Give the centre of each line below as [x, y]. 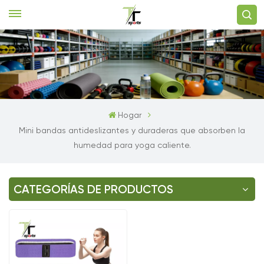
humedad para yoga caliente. [132, 145]
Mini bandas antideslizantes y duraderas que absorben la [132, 131]
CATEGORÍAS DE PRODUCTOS [93, 190]
